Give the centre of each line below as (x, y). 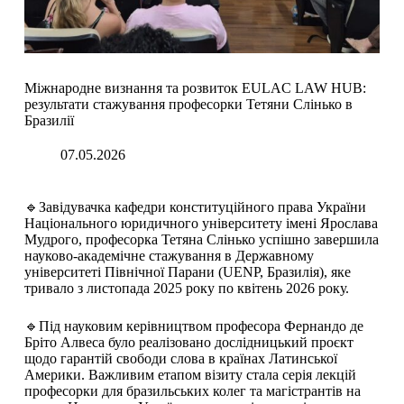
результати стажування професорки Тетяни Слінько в (188, 105)
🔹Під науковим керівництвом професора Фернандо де (193, 326)
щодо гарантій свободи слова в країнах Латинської (180, 359)
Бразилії (49, 121)
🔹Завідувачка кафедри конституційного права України (195, 207)
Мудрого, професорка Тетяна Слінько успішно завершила (201, 240)
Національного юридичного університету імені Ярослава (201, 224)
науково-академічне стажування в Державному (169, 256)
